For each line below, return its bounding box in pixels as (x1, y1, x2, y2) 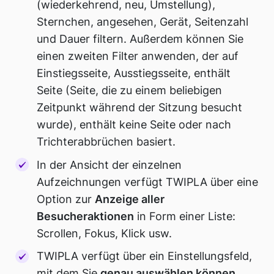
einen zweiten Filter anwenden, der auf (37, 50, 239, 63)
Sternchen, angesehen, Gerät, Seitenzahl (37, 15, 249, 29)
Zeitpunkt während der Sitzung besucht (37, 101, 243, 114)
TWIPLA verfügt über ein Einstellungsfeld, (37, 250, 253, 263)
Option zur (37, 192, 95, 206)
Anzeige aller (95, 192, 165, 206)
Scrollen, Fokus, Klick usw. (37, 226, 172, 240)
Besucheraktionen (37, 209, 135, 223)
